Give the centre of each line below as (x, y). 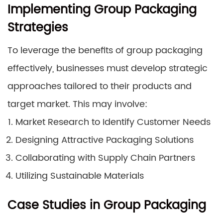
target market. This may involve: (77, 104)
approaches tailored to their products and (100, 86)
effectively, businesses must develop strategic (108, 68)
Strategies (38, 28)
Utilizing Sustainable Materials (80, 176)
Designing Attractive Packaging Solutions (105, 140)
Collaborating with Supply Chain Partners (105, 158)
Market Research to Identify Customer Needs (113, 122)
